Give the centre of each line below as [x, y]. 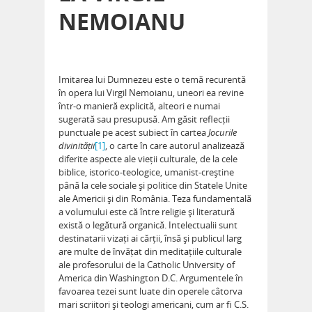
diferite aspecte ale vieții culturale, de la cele [148, 159]
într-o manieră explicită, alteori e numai [139, 106]
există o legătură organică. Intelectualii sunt [148, 225]
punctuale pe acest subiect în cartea [133, 133]
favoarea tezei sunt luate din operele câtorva [150, 291]
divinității [77, 146]
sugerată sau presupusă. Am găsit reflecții [144, 119]
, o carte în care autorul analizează [175, 146]
